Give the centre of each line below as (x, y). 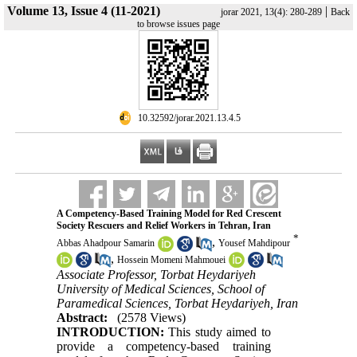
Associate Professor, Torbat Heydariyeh (156, 274)
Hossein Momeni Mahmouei (171, 259)
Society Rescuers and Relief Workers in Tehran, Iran (163, 226)
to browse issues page (178, 24)
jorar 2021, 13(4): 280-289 (271, 12)
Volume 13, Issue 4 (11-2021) (84, 11)
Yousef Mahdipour (254, 243)
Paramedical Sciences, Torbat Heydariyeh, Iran (177, 303)
